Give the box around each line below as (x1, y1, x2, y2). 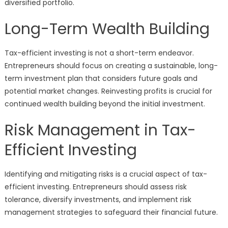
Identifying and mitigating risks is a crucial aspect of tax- (4, 169, 207, 179)
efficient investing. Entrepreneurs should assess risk (4, 182, 187, 192)
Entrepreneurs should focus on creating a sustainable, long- (4, 61, 218, 71)
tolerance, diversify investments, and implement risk (4, 194, 191, 205)
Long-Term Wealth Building (4, 18, 210, 40)
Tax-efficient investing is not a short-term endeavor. (4, 48, 194, 58)
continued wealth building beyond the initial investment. (4, 99, 205, 109)
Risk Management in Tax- (4, 120, 196, 141)
